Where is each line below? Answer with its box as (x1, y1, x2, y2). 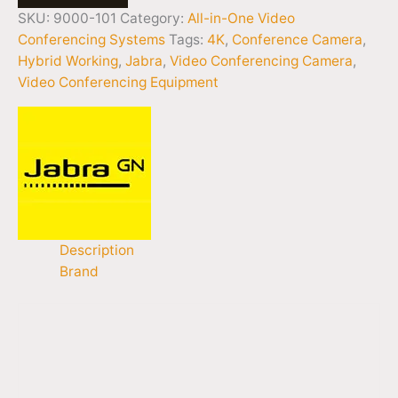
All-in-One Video (187, 9, 295, 27)
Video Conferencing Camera (170, 52, 353, 69)
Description (59, 242, 134, 259)
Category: (120, 9, 187, 27)
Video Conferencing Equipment (18, 73, 219, 91)
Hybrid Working (18, 52, 118, 69)
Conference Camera (232, 30, 362, 48)
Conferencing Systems (18, 30, 165, 48)
